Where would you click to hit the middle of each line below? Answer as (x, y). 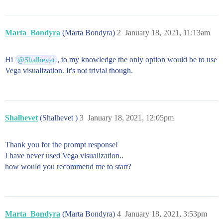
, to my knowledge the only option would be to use (137, 59)
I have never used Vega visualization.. (64, 156)
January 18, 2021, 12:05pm (131, 118)
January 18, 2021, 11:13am (167, 33)
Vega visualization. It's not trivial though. (69, 70)
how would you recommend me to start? (68, 167)
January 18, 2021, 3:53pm (166, 214)
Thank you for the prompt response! (61, 145)
